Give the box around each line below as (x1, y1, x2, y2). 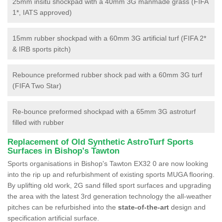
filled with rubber (12, 118, 64, 126)
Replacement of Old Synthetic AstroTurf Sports (7, 137, 193, 147)
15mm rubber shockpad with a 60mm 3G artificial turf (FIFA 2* (12, 34, 206, 42)
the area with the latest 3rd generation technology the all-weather (7, 192, 212, 200)
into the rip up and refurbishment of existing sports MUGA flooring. (7, 170, 215, 178)
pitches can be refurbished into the (7, 203, 118, 211)
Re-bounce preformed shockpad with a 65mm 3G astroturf (12, 107, 196, 115)
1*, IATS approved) (12, 8, 72, 16)
